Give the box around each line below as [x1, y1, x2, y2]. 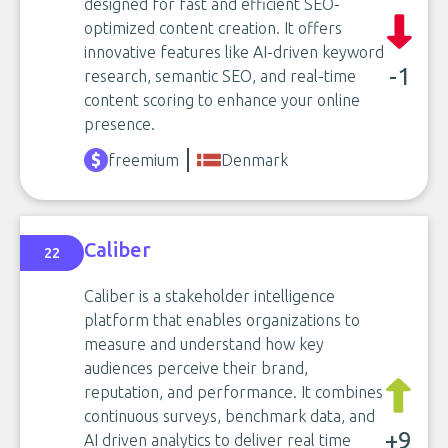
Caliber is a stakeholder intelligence [84, 286, 335, 305]
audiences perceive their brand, [84, 358, 308, 377]
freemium [108, 150, 179, 169]
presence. [84, 114, 155, 133]
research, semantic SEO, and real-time [84, 66, 356, 85]
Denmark [221, 150, 288, 169]
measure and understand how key [84, 334, 324, 353]
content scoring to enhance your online [84, 90, 360, 109]
